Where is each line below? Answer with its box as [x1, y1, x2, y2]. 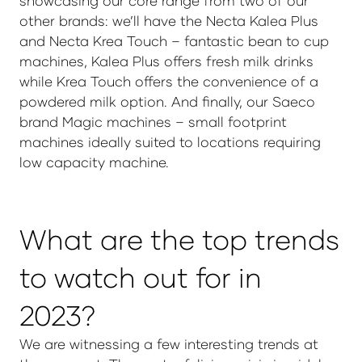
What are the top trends [19, 222, 339, 256]
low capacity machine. [19, 154, 169, 170]
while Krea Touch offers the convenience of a [19, 73, 318, 90]
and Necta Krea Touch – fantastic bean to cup [19, 32, 329, 49]
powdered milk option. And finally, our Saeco [19, 93, 315, 110]
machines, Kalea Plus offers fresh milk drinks [19, 53, 314, 69]
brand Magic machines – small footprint [19, 113, 287, 130]
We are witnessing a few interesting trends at [19, 335, 318, 353]
